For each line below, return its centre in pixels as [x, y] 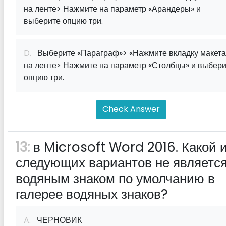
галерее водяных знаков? [92, 194]
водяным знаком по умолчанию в [115, 179]
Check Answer [131, 109]
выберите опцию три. [63, 21]
